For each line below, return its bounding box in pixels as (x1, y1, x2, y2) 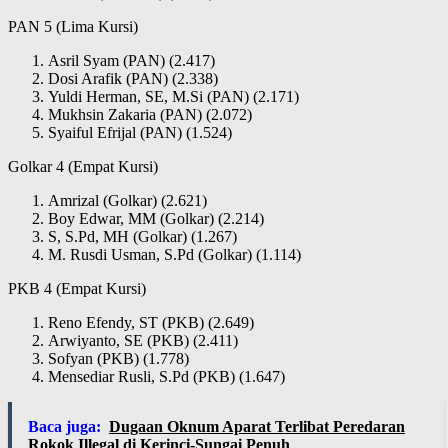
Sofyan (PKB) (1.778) (48, 350, 189, 368)
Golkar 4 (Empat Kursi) (8, 158, 158, 176)
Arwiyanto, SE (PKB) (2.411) (48, 332, 238, 350)
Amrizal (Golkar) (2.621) (48, 192, 207, 210)
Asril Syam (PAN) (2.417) (48, 52, 215, 70)
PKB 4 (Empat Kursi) (8, 280, 146, 298)
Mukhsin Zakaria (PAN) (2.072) (48, 106, 252, 124)
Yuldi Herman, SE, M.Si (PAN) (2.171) (48, 88, 299, 106)
